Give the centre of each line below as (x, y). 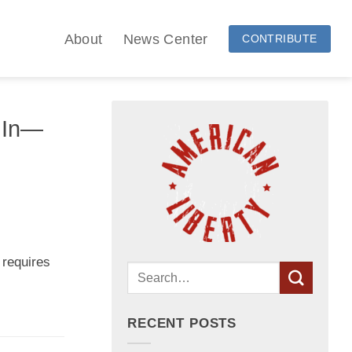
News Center (165, 38)
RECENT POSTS (182, 324)
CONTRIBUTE (280, 38)
